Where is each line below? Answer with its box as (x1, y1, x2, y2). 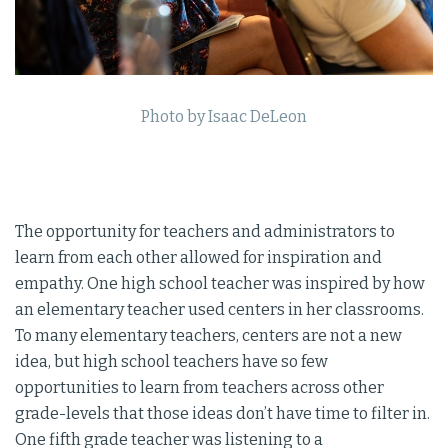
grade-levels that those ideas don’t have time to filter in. (15, 403, 430, 423)
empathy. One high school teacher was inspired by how (15, 273, 425, 293)
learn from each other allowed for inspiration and (15, 247, 382, 267)
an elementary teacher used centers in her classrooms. (15, 299, 424, 319)
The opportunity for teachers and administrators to (15, 221, 395, 241)
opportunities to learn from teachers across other (15, 377, 384, 397)
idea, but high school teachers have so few (15, 351, 328, 371)
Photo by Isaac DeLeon (141, 106, 307, 126)
